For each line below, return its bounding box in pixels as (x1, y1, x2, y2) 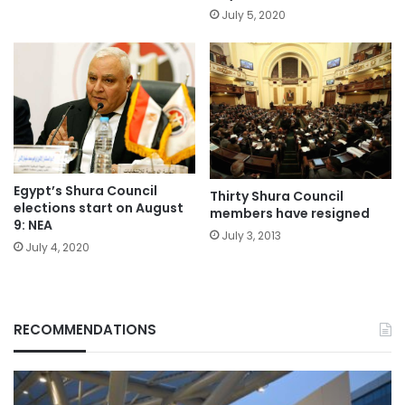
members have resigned (210, 203, 370, 222)
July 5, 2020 (221, 7, 286, 24)
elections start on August (14, 198, 184, 217)
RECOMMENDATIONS (14, 319, 156, 339)
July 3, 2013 (221, 227, 281, 243)
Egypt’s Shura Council (14, 181, 157, 200)
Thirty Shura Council (210, 186, 344, 205)
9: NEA (14, 215, 52, 234)
